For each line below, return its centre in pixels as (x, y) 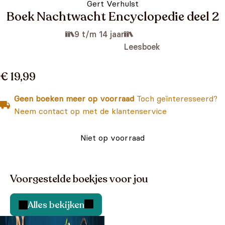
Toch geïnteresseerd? (176, 98)
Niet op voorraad (113, 138)
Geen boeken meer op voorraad (74, 98)
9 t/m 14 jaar (99, 34)
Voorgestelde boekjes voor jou (79, 179)
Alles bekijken (56, 205)
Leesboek (142, 47)
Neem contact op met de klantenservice (90, 111)
